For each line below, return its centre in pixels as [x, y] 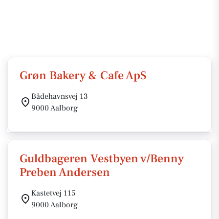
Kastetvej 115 [53, 193]
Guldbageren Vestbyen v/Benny [102, 159]
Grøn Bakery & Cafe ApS [83, 76]
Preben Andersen [65, 172]
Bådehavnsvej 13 [60, 96]
